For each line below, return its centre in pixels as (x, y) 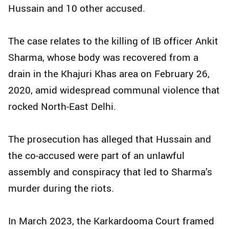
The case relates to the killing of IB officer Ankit (113, 41)
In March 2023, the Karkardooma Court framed (111, 221)
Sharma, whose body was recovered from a (103, 58)
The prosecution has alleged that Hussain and (110, 139)
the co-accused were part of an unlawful (96, 156)
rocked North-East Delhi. (62, 107)
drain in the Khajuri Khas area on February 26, (109, 74)
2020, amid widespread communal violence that (114, 90)
